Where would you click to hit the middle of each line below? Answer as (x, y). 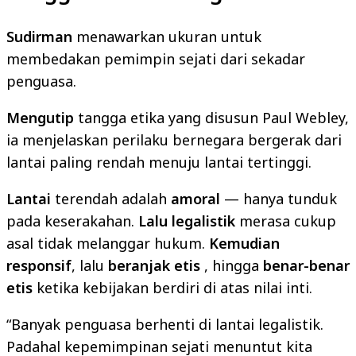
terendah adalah (111, 199)
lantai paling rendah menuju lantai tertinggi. (159, 163)
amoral (195, 199)
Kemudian (244, 244)
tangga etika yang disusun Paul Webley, (211, 118)
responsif (39, 266)
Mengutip (40, 118)
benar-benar (306, 266)
